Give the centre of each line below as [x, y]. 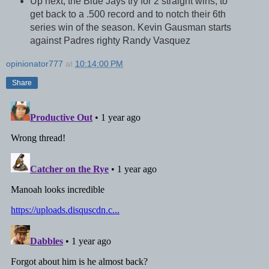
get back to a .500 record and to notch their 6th [128, 14]
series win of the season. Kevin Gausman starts [130, 28]
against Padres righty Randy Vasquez [110, 41]
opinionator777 [35, 64]
